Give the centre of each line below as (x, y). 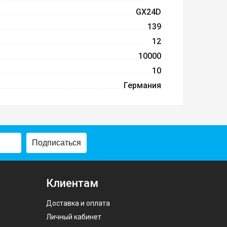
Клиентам (72, 183)
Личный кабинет (74, 217)
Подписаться (56, 143)
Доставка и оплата (78, 203)
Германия (143, 86)
